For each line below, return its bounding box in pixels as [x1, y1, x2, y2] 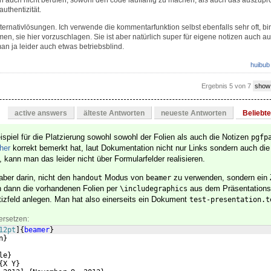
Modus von [102, 173, 146, 183]
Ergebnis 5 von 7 [201, 82, 253, 90]
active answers [15, 109, 67, 118]
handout [73, 174, 102, 183]
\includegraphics [120, 184, 188, 194]
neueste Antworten [161, 109, 226, 118]
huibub [250, 61, 270, 69]
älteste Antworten [83, 109, 145, 118]
